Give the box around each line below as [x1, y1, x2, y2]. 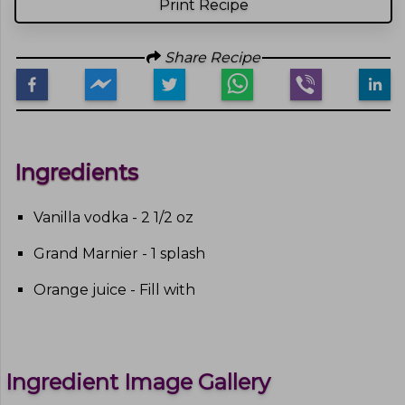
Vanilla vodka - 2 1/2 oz [33, 208, 193, 226]
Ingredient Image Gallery [5, 368, 270, 395]
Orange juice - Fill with [33, 280, 195, 298]
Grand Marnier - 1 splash [33, 244, 205, 262]
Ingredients [14, 159, 138, 185]
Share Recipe [161, 49, 260, 66]
